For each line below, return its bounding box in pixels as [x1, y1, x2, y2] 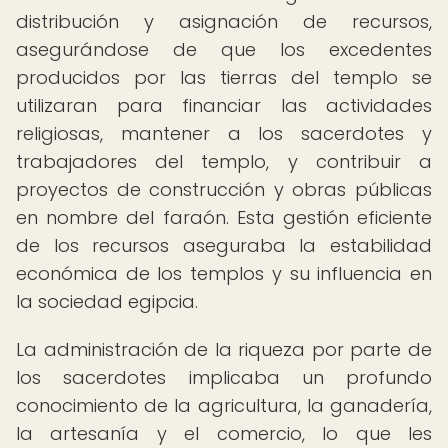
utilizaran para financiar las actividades [16, 93, 432, 118]
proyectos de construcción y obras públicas [16, 177, 432, 202]
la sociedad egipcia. [16, 289, 198, 314]
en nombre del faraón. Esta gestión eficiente [16, 205, 432, 230]
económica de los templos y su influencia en [16, 261, 432, 286]
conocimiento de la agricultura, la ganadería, [16, 393, 432, 418]
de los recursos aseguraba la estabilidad [16, 233, 432, 258]
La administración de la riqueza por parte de [16, 337, 432, 362]
